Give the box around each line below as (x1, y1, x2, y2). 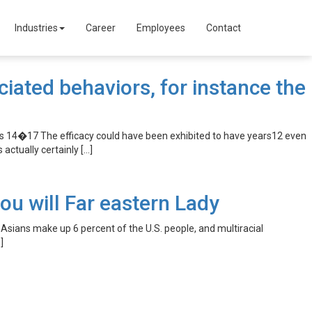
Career (86, 22, 116, 33)
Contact (206, 22, 241, 33)
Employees (136, 22, 185, 33)
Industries (15, 22, 58, 33)
